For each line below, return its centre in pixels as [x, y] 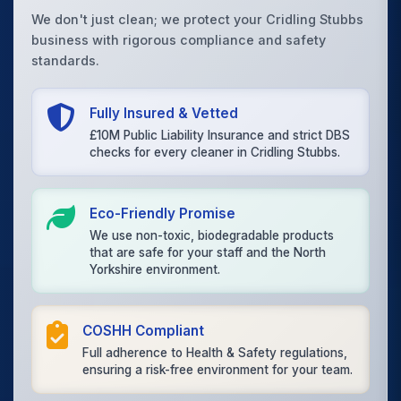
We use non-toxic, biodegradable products [212, 236]
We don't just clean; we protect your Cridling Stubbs [198, 19]
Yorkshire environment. [155, 270]
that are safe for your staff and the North [208, 253]
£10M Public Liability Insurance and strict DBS [220, 136]
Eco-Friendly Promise [163, 213]
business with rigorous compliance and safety [179, 39]
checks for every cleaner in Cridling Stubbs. [215, 153]
